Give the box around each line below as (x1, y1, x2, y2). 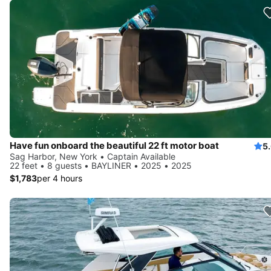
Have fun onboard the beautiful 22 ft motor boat (10, 140, 219, 152)
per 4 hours (37, 173, 82, 184)
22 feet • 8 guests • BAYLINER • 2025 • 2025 (10, 160, 192, 171)
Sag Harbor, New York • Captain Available (10, 151, 175, 162)
